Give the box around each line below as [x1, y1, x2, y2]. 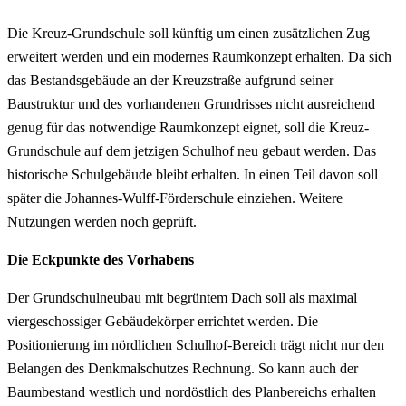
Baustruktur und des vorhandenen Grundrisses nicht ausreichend [7, 95, 375, 111]
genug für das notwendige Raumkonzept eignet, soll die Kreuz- [7, 119, 369, 135]
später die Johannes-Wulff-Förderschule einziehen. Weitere [7, 189, 343, 206]
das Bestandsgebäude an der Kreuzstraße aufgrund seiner [7, 72, 333, 88]
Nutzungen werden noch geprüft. [7, 213, 197, 229]
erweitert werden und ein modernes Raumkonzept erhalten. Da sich [7, 48, 391, 64]
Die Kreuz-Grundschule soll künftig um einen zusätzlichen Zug [7, 24, 370, 41]
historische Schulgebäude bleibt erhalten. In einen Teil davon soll [7, 166, 378, 182]
